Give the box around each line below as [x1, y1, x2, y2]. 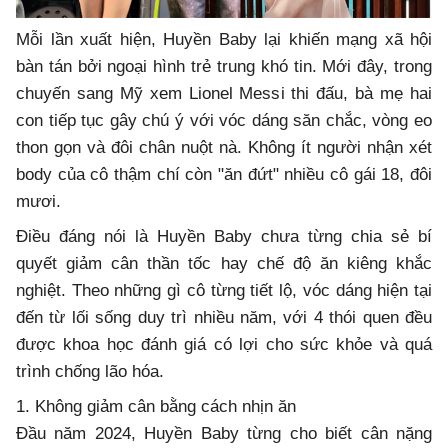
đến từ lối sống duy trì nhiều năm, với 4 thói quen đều [16, 308, 432, 328]
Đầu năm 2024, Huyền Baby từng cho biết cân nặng [16, 424, 432, 444]
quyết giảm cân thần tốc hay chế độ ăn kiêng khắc [16, 254, 432, 274]
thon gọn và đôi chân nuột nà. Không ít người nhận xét [16, 138, 432, 158]
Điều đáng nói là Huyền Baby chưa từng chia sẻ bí [16, 227, 432, 247]
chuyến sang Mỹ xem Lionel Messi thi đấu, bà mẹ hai [16, 84, 432, 104]
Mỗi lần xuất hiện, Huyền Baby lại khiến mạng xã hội [16, 30, 432, 50]
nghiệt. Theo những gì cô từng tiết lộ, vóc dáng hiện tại [16, 281, 432, 301]
